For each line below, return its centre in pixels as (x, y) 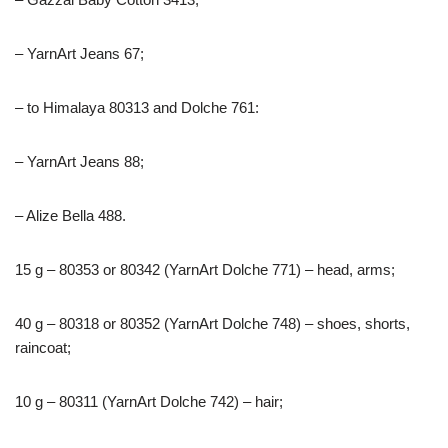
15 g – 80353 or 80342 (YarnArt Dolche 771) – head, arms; (205, 270)
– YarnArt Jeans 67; (79, 54)
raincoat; (43, 348)
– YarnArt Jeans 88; (79, 162)
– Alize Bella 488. (70, 216)
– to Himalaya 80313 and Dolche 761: (137, 108)
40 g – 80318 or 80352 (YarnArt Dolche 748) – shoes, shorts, (212, 324)
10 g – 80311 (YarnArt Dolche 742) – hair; (149, 402)
